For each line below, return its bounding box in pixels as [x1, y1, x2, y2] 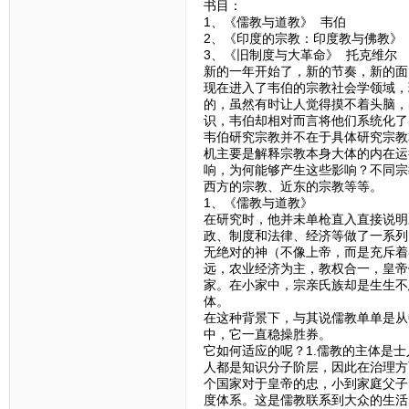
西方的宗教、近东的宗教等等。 [203, 179, 383, 194]
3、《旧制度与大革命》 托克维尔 [203, 47, 397, 63]
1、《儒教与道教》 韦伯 [203, 15, 346, 30]
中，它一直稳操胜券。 [203, 327, 331, 342]
